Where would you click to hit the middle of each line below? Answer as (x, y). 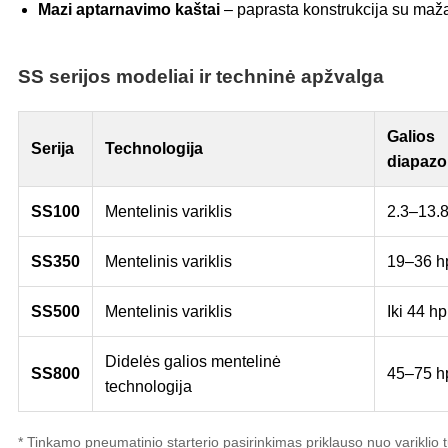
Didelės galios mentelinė (193, 362)
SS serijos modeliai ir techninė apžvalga (201, 77)
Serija (52, 149)
